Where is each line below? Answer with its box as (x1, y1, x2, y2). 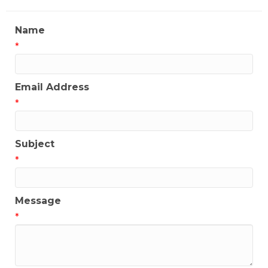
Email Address (15, 81, 89, 93)
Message (15, 194, 61, 206)
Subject (15, 138, 54, 150)
